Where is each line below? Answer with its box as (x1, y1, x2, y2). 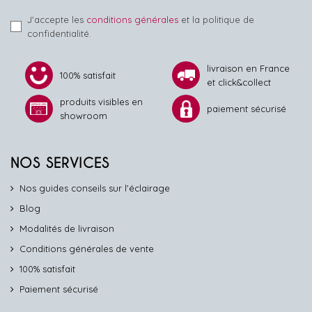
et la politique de (178, 14, 254, 25)
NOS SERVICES (10, 154, 110, 172)
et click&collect (207, 77, 272, 88)
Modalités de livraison (19, 223, 114, 234)
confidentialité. (27, 28, 91, 39)
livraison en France (207, 63, 290, 74)
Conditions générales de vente (19, 243, 154, 254)
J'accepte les (27, 14, 86, 25)
